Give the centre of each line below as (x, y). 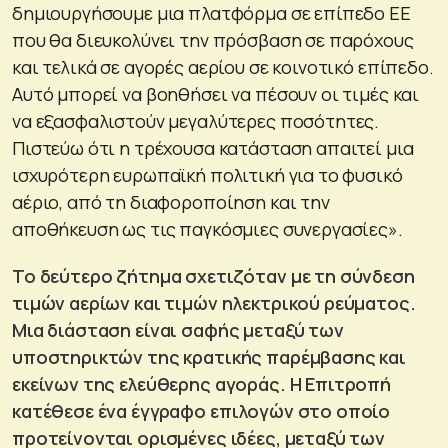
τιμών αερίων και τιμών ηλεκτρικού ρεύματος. (214, 303)
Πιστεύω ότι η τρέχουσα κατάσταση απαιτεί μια (213, 148)
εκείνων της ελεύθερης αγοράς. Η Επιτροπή (201, 384)
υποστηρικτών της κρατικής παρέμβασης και (209, 357)
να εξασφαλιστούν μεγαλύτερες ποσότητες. (196, 121)
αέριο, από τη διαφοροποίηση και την (171, 202)
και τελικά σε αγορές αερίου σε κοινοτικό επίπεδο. (223, 67)
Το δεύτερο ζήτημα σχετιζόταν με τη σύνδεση (213, 276)
